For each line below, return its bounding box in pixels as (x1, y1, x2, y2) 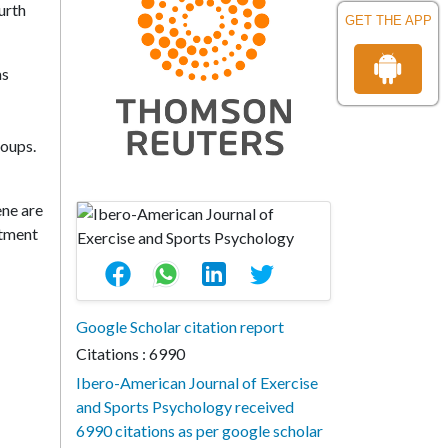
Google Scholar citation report (76, 317, 284, 337)
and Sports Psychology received (76, 397, 294, 417)
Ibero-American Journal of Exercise (76, 373, 318, 393)
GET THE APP (344, 13, 432, 28)
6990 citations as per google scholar (76, 421, 323, 441)
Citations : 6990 (76, 344, 185, 364)
